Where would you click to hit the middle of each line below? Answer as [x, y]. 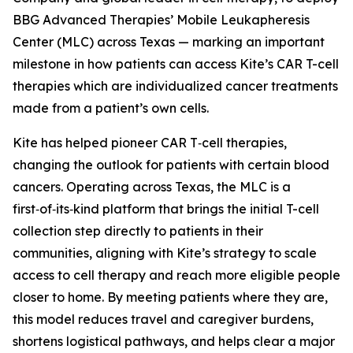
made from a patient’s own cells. [111, 108]
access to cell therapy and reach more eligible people [176, 275]
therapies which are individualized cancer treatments [175, 86]
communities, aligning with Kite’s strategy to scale [165, 253]
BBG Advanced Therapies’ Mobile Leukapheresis [161, 20]
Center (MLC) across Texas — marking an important [169, 42]
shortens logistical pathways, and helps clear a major [174, 341]
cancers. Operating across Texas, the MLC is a [152, 187]
